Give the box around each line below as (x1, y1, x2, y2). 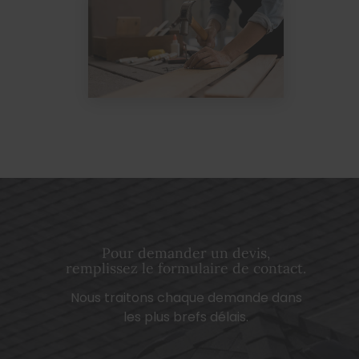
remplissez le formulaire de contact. (66, 258, 306, 277)
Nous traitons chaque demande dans (70, 288, 302, 307)
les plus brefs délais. (123, 307, 248, 326)
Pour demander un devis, (102, 243, 270, 262)
